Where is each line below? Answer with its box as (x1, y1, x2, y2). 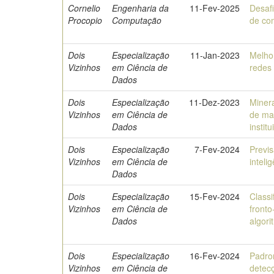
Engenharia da (112, 2, 169, 14)
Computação (112, 14, 162, 26)
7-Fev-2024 (194, 143, 240, 155)
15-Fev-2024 (190, 190, 240, 202)
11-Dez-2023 (189, 96, 240, 108)
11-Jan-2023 (190, 49, 240, 61)
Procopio (68, 14, 103, 26)
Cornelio (68, 2, 101, 14)
